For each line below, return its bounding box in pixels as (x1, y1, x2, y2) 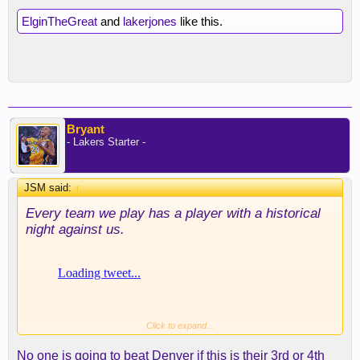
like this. (177, 14, 223, 28)
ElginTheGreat (22, 14, 97, 28)
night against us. (26, 221, 125, 237)
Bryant (67, 122, 104, 136)
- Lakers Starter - (67, 136, 145, 148)
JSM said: (24, 182, 75, 194)
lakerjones (123, 14, 177, 28)
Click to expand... (146, 321, 214, 330)
